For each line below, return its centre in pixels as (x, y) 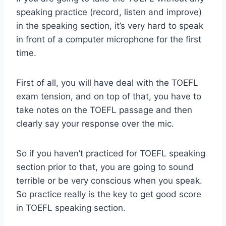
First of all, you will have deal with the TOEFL (107, 82)
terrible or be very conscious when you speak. (109, 180)
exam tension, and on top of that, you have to (109, 96)
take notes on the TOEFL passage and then (104, 110)
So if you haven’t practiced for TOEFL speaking (111, 153)
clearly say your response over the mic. (95, 123)
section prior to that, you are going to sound (105, 167)
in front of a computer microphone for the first (109, 39)
